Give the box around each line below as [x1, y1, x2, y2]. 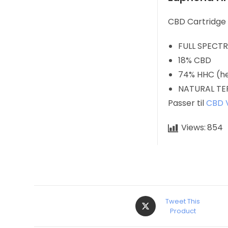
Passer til [168, 97, 207, 109]
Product [169, 206, 196, 216]
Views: [181, 122, 206, 133]
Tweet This [165, 196, 200, 206]
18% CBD [178, 54, 212, 66]
